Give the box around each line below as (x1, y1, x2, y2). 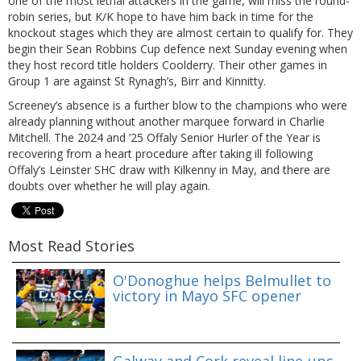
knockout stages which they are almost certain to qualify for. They (8, 25, 353, 41)
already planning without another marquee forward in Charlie (8, 114, 325, 130)
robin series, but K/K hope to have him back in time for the (8, 9, 313, 25)
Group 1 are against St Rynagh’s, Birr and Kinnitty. (8, 73, 266, 89)
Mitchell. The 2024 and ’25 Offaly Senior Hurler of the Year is (8, 130, 321, 146)
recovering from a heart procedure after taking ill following (8, 146, 313, 162)
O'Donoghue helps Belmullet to (113, 271, 331, 291)
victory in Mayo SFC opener (113, 286, 301, 306)
